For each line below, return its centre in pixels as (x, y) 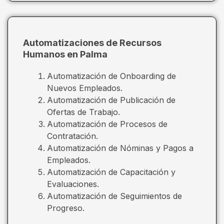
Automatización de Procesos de (107, 124)
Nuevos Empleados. (85, 88)
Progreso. (66, 208)
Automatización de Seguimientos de (114, 196)
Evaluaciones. (73, 184)
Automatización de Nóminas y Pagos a (120, 148)
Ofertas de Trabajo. (83, 112)
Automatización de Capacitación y (111, 172)
